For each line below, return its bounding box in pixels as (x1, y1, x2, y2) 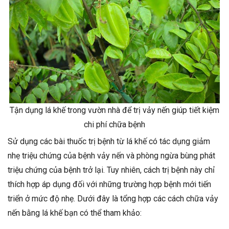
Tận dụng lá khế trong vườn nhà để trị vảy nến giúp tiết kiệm (10, 105, 219, 115)
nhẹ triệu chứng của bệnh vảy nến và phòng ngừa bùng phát (8, 150, 215, 161)
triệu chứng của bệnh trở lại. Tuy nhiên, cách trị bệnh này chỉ (8, 165, 215, 175)
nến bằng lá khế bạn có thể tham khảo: (8, 208, 142, 218)
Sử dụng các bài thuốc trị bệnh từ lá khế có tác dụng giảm (8, 136, 210, 146)
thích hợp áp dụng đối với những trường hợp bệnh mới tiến (8, 179, 211, 189)
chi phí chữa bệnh (84, 119, 145, 129)
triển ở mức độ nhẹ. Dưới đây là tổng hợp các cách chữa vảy (8, 193, 218, 203)
